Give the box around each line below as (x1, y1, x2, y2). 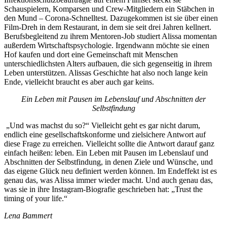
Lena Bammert (4, 211, 52, 220)
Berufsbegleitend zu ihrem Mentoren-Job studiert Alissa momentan (4, 31, 217, 41)
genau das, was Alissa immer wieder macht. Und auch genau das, (4, 175, 213, 184)
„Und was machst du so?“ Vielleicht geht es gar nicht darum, (4, 121, 200, 130)
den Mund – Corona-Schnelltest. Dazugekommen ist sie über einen (4, 13, 218, 22)
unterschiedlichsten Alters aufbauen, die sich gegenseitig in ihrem (4, 59, 212, 68)
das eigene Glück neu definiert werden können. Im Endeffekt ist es (4, 166, 217, 175)
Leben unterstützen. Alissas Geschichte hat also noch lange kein (4, 68, 208, 77)
